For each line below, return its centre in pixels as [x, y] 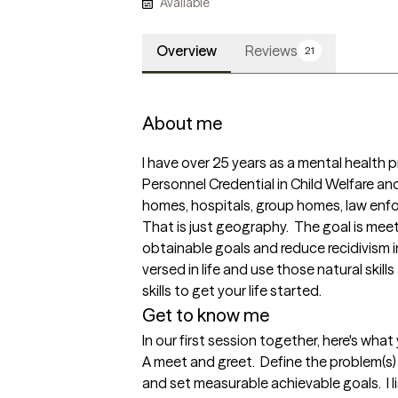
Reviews [271, 51]
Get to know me [206, 315]
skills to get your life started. [235, 291]
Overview [187, 51]
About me [182, 123]
